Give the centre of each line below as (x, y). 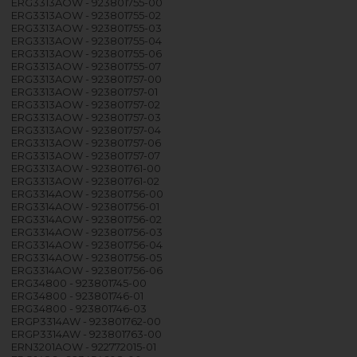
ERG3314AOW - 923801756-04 (87, 244)
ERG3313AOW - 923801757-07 (86, 155)
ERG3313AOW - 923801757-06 (86, 142)
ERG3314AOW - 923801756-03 (87, 231)
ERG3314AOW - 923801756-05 (87, 257)
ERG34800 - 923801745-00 (79, 282)
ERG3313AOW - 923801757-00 (87, 78)
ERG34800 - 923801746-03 (79, 308)
